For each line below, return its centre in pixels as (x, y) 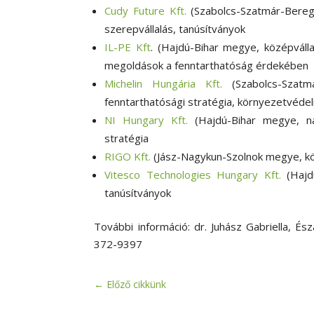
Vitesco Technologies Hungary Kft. (193, 175)
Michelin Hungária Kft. (164, 84)
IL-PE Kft (128, 47)
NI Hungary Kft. (146, 120)
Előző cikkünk (137, 284)
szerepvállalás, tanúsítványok (175, 29)
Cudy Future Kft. (145, 11)
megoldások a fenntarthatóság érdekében (207, 66)
